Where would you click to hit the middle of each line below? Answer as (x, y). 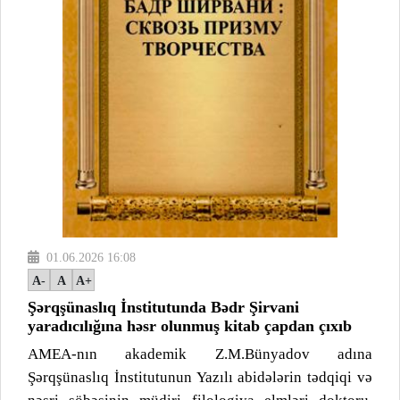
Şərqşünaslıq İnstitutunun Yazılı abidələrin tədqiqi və (200, 377)
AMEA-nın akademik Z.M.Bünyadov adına (200, 354)
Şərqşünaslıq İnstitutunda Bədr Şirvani (163, 307)
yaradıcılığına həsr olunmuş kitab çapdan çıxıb (190, 325)
